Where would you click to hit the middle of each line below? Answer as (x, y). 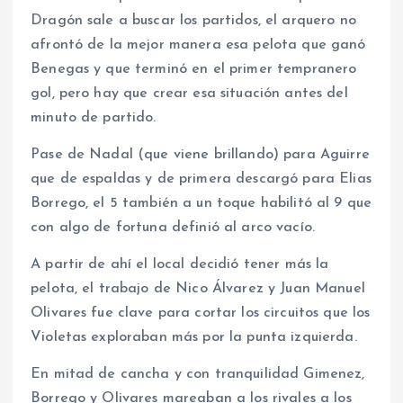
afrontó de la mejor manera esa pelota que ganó (198, 45)
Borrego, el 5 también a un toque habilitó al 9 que (201, 203)
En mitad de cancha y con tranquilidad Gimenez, (198, 374)
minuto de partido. (94, 117)
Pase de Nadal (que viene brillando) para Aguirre (200, 154)
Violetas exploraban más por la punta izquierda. (194, 337)
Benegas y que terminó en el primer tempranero (194, 69)
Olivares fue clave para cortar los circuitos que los (201, 313)
